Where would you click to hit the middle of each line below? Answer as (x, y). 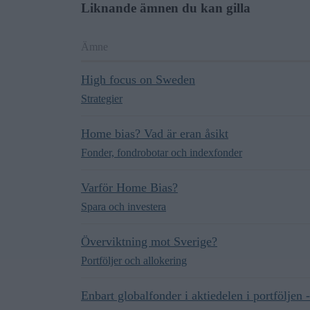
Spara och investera (124, 207)
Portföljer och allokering (134, 261)
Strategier (102, 99)
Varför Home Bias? (129, 188)
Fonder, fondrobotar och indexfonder (162, 153)
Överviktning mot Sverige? (149, 241)
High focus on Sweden (138, 80)
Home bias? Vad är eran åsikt (155, 134)
